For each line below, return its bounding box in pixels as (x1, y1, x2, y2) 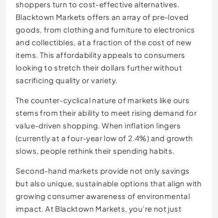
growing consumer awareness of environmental (16, 191, 190, 201)
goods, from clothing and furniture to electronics (16, 25, 195, 35)
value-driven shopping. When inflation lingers (16, 121, 181, 130)
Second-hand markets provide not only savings (16, 166, 190, 176)
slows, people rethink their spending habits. (16, 146, 175, 156)
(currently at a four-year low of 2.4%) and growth (16, 133, 193, 143)
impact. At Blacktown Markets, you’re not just (16, 204, 182, 214)
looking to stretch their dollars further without (16, 63, 182, 73)
